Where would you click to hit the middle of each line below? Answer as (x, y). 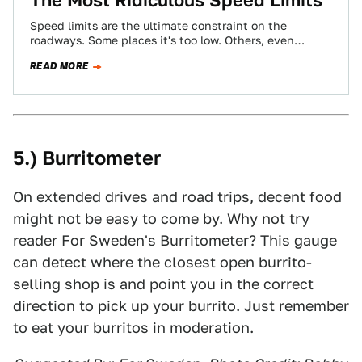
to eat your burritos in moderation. (133, 328)
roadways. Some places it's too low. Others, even (162, 40)
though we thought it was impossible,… (138, 55)
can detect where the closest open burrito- (162, 262)
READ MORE (59, 66)
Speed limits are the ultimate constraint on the (158, 26)
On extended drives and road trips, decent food (177, 197)
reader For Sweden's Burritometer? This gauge (175, 240)
